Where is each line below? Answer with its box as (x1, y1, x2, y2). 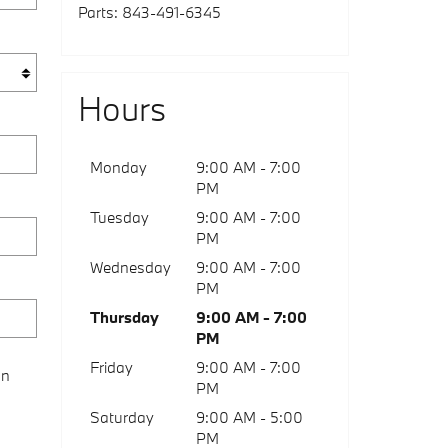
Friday (90, 357, 133, 377)
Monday (90, 157, 147, 177)
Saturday (90, 407, 154, 427)
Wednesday (90, 257, 171, 277)
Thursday (90, 307, 159, 327)
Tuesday (90, 207, 149, 227)
